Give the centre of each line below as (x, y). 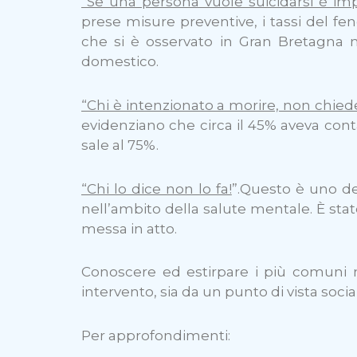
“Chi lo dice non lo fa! (157, 188)
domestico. (120, 61)
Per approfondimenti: (156, 335)
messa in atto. (129, 228)
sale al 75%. (120, 145)
